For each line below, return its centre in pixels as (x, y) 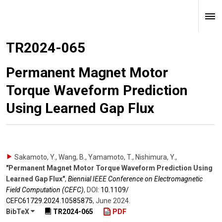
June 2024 (112, 201)
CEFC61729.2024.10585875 (49, 201)
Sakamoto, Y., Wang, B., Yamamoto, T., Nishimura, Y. (95, 157)
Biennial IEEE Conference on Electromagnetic (135, 179)
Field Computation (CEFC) (45, 190)
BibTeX (18, 212)
